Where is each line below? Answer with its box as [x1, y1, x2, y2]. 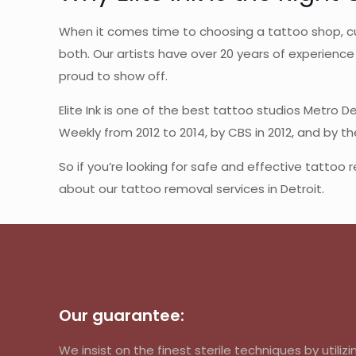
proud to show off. [59, 67, 168, 84]
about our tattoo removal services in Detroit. [59, 180, 325, 197]
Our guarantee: [59, 304, 184, 327]
